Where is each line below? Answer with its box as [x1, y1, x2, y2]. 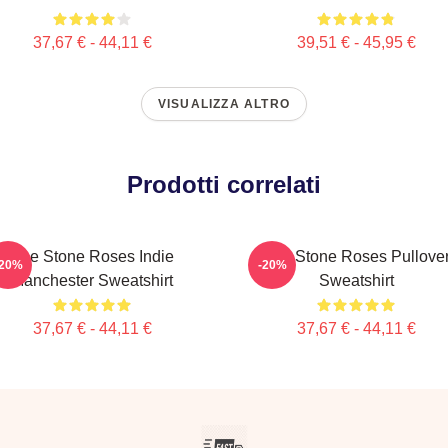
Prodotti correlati [127, 171, 321, 198]
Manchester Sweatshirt [11, 272, 173, 289]
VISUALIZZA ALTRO [157, 97, 291, 111]
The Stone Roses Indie [10, 248, 174, 265]
